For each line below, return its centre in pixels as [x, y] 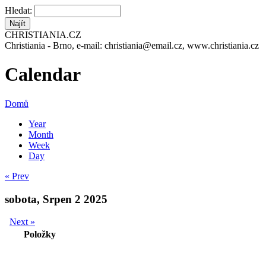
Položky [40, 235]
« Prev [17, 176]
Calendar [43, 75]
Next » [22, 222]
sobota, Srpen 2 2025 [56, 199]
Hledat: [20, 10]
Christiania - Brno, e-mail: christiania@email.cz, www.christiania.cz [132, 45]
